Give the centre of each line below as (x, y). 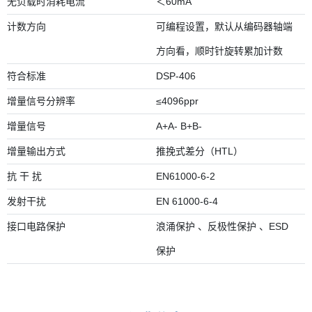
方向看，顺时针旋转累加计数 (219, 51)
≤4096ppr (177, 101)
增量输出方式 (36, 151)
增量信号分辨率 (41, 101)
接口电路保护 (36, 227)
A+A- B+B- (179, 126)
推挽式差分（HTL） (200, 151)
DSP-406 (176, 76)
